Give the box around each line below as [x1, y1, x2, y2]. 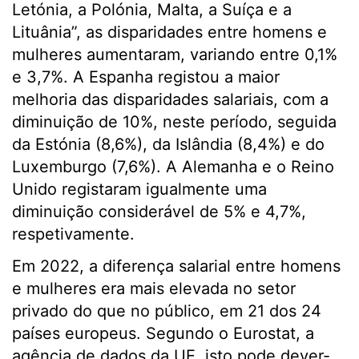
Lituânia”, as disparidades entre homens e [12, 22, 327, 42]
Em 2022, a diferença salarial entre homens [12, 256, 341, 276]
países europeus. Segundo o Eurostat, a [12, 324, 314, 343]
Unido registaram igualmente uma [12, 179, 267, 199]
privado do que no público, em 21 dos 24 [12, 301, 321, 321]
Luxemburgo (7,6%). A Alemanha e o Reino [12, 157, 334, 176]
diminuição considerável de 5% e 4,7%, [12, 202, 306, 221]
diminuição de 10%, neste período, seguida [12, 112, 337, 131]
